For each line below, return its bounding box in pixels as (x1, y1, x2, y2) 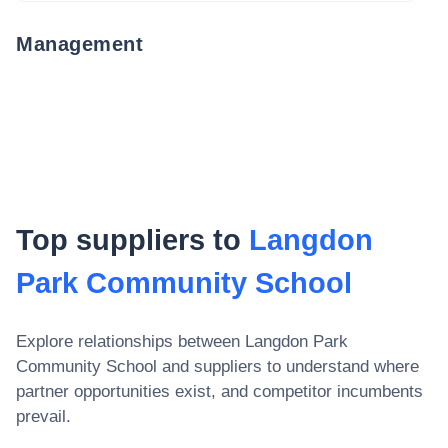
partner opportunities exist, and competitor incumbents (16, 381, 423, 401)
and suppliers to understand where (157, 356, 419, 376)
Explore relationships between (16, 331, 245, 351)
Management (16, 32, 143, 55)
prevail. (16, 406, 71, 426)
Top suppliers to (16, 223, 249, 256)
